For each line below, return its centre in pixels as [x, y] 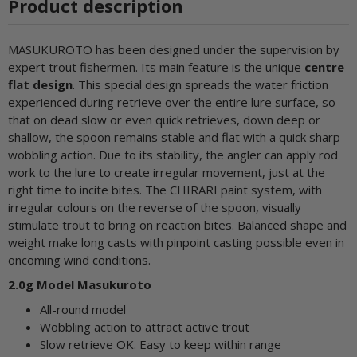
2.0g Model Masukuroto [80, 284]
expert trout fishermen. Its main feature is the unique [156, 67]
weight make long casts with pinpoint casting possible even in [176, 242]
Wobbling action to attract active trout [145, 327]
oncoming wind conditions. [79, 259]
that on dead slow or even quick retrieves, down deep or [164, 119]
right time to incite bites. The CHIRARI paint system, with [165, 189]
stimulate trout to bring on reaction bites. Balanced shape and [177, 224]
